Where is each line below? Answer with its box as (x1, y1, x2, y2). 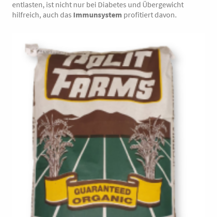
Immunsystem (73, 10, 122, 20)
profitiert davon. (122, 10, 177, 20)
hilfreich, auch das (12, 10, 73, 20)
